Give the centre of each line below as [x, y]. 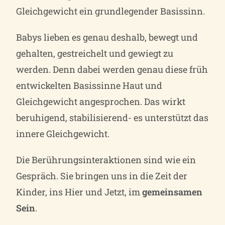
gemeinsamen [173, 192]
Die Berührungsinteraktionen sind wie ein [106, 159]
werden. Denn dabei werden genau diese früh [112, 69]
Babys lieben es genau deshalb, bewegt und [107, 37]
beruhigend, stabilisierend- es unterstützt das [113, 117]
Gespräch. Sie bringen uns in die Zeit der [102, 176]
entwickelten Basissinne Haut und [89, 85]
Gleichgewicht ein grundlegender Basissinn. [111, 11]
